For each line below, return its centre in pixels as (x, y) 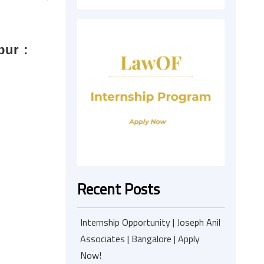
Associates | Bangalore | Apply (140, 239)
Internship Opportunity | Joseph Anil (150, 222)
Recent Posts (118, 189)
